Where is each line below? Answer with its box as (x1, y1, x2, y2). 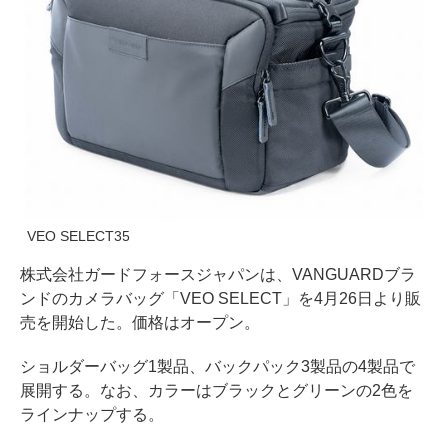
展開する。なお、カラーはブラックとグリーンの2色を (20, 381, 413, 399)
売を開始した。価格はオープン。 (20, 313, 260, 331)
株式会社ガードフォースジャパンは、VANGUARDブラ (20, 265, 416, 283)
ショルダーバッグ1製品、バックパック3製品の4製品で (20, 357, 415, 375)
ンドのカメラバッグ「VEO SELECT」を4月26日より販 (20, 289, 421, 307)
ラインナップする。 (20, 405, 164, 423)
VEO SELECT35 (27, 227, 130, 244)
